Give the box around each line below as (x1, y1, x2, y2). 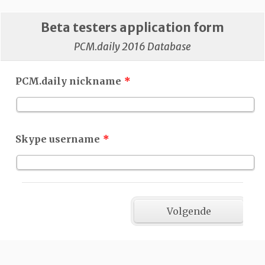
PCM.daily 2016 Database (74, 40, 191, 53)
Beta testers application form (41, 20, 224, 35)
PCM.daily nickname (15, 75, 122, 87)
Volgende (166, 205, 211, 217)
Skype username (15, 132, 101, 145)
